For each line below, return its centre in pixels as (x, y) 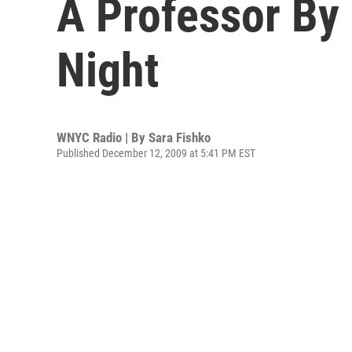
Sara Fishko (180, 137)
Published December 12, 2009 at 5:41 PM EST (156, 153)
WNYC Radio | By (103, 137)
